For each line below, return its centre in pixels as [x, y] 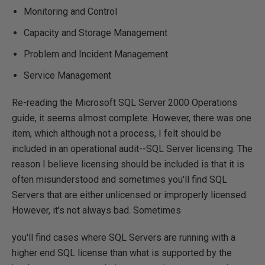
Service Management [67, 75]
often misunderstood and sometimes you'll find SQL [119, 180]
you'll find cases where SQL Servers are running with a [124, 237]
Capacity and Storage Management [96, 33]
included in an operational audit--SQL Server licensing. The [132, 149]
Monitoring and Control [70, 12]
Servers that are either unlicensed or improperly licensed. [130, 195]
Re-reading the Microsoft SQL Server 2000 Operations [125, 103]
